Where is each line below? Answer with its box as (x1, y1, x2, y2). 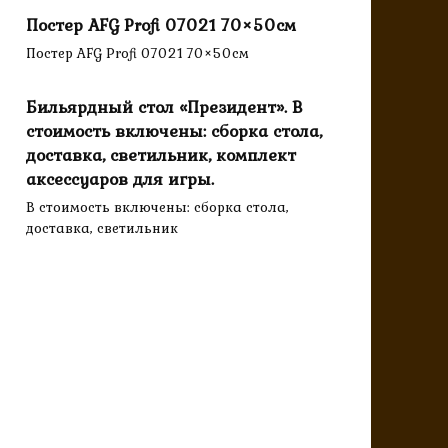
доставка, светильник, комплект (26, 141, 296, 168)
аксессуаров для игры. (26, 165, 214, 192)
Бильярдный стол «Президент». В (26, 93, 303, 120)
